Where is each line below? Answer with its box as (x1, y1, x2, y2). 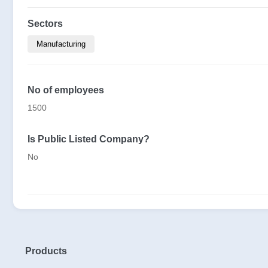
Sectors (28, 18, 63, 29)
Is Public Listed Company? (28, 133, 150, 144)
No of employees (28, 84, 104, 95)
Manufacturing (36, 39, 86, 48)
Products (25, 245, 67, 256)
